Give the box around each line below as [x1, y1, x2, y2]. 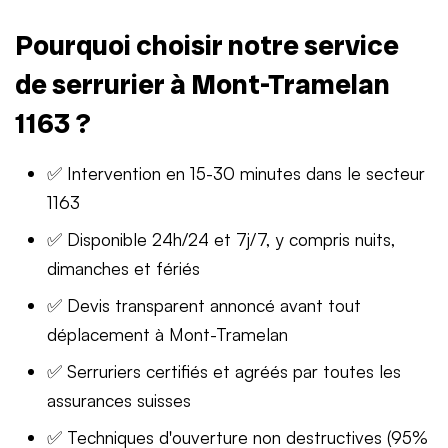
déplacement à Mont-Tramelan [47, 322, 288, 345]
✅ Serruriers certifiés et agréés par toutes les [47, 359, 401, 382]
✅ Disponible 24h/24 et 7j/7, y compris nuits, [47, 227, 396, 250]
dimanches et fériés [47, 256, 200, 279]
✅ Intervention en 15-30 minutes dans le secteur [47, 161, 425, 184]
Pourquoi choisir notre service [15, 26, 399, 64]
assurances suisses [47, 388, 191, 411]
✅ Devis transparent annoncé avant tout [47, 293, 361, 316]
